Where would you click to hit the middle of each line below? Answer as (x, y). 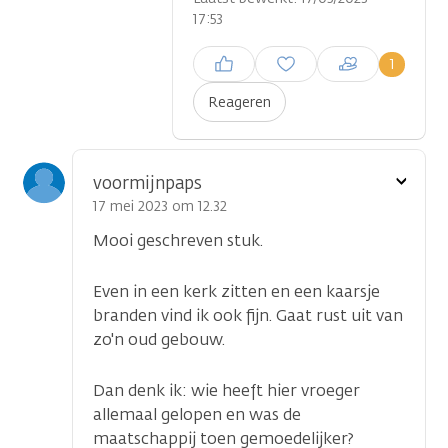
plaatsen (221, 78)
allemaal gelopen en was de (197, 415)
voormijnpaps (147, 183)
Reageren (239, 103)
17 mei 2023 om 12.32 (160, 207)
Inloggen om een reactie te (281, 57)
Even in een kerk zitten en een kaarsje (236, 292)
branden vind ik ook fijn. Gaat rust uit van (248, 316)
